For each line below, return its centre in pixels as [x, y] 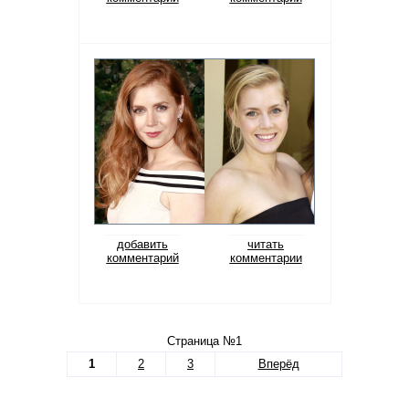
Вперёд [278, 364]
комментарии [266, 258]
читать [266, 244]
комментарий [142, 258]
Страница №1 [204, 341]
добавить [142, 244]
